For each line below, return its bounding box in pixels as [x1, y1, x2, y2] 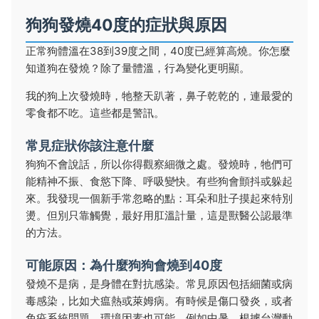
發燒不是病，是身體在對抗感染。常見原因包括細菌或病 [26, 277, 293, 291]
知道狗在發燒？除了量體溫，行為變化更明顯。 [26, 61, 250, 75]
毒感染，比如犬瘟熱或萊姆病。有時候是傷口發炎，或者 [26, 294, 293, 308]
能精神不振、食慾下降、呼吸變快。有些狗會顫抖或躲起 [26, 174, 293, 188]
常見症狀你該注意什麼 [26, 138, 154, 153]
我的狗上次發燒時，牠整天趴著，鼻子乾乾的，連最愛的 [26, 89, 293, 103]
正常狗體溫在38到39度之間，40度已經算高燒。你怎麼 [26, 44, 291, 58]
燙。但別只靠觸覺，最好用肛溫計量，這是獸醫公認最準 [26, 209, 293, 222]
